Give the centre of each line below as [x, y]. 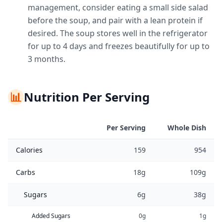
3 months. [47, 59]
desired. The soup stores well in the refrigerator [118, 33]
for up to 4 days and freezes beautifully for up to [119, 46]
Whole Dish [187, 128]
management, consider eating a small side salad [118, 7]
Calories [29, 150]
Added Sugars [51, 216]
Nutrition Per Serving [87, 97]
